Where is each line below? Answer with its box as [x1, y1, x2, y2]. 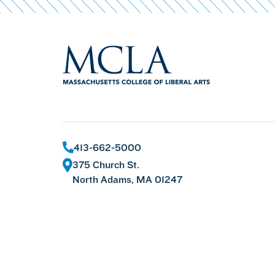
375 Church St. [72, 159, 139, 171]
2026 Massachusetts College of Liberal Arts [71, 253, 273, 265]
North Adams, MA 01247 [72, 174, 182, 186]
